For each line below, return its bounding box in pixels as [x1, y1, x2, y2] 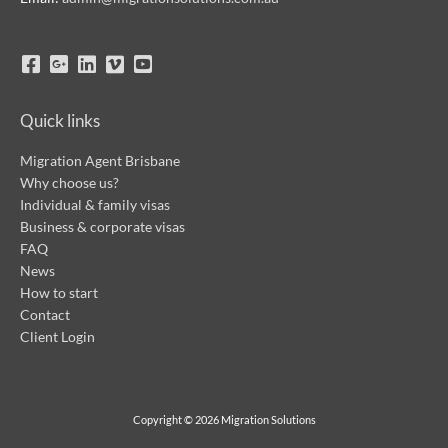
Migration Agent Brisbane [20, 152, 180, 170]
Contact [20, 306, 70, 324]
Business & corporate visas [20, 218, 185, 236]
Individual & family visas [20, 196, 170, 214]
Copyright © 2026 [132, 412, 221, 426]
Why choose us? [20, 174, 119, 192]
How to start [20, 284, 98, 302]
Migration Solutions [220, 412, 316, 426]
